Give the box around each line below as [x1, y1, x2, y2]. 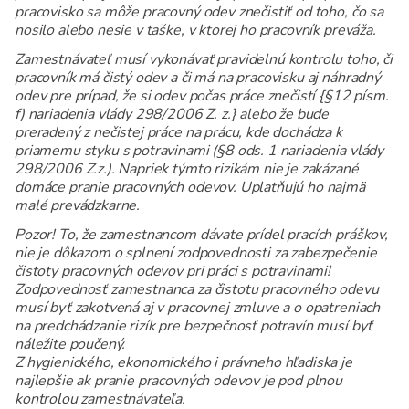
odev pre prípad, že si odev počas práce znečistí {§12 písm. [15, 86, 389, 107]
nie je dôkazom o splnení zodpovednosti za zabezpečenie [15, 243, 377, 264]
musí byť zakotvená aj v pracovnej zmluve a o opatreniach [15, 298, 381, 319]
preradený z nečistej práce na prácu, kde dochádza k [15, 122, 342, 143]
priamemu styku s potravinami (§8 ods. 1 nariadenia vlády [15, 141, 384, 162]
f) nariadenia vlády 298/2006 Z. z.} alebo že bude [15, 104, 330, 125]
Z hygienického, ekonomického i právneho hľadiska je [15, 352, 352, 373]
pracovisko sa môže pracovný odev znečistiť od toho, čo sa [15, 2, 383, 23]
